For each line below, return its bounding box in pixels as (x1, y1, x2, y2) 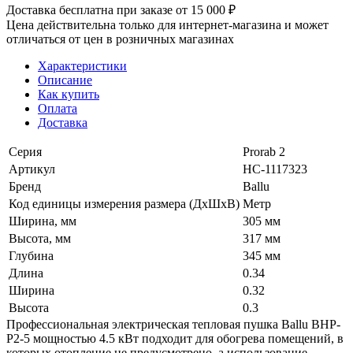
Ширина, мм (9, 214, 76, 228)
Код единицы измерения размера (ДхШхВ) (9, 196, 240, 210)
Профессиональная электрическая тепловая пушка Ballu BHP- (6, 317, 340, 331)
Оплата (38, 101, 77, 115)
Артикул (9, 162, 55, 176)
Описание (38, 72, 92, 87)
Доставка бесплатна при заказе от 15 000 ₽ (6, 2, 236, 17)
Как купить (38, 87, 99, 101)
